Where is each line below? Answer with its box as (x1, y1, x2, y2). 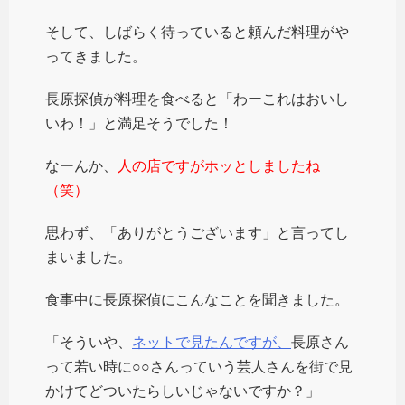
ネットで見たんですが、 (132, 334, 291, 350)
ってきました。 (45, 48, 146, 64)
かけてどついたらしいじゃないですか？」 (45, 382, 320, 399)
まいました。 (45, 249, 132, 265)
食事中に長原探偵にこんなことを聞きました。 (45, 291, 349, 307)
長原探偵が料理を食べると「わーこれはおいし (45, 90, 349, 107)
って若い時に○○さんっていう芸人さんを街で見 (45, 358, 353, 374)
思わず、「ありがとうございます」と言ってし (45, 224, 349, 240)
